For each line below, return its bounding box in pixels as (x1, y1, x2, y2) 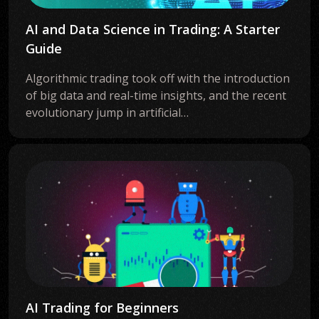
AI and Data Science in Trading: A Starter (26, 21, 280, 38)
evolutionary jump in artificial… (26, 105, 189, 120)
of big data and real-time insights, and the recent (26, 88, 286, 103)
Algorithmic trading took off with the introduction (26, 70, 290, 86)
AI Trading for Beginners (26, 299, 179, 316)
